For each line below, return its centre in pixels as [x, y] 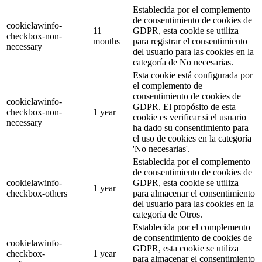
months [106, 42]
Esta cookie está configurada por [193, 75]
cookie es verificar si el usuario [189, 118]
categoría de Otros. [168, 215]
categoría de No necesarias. [183, 63]
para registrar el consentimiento [190, 42]
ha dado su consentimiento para [191, 128]
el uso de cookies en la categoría [192, 139]
